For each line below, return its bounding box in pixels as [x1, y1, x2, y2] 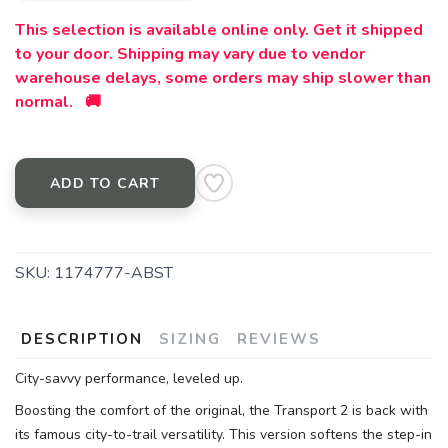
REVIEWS [237, 329, 321, 350]
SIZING [159, 329, 221, 350]
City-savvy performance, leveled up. [15, 369, 243, 389]
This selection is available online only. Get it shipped [15, 19, 423, 42]
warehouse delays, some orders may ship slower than [15, 67, 431, 90]
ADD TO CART [50, 174, 160, 194]
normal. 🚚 [15, 91, 101, 114]
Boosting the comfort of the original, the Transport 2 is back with [15, 401, 428, 421]
